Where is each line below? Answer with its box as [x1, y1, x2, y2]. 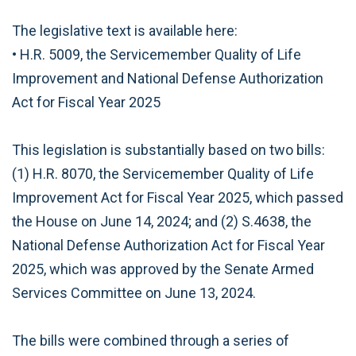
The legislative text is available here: [12, 21, 238, 39]
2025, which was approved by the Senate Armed [12, 260, 314, 277]
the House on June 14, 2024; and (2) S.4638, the [12, 212, 311, 230]
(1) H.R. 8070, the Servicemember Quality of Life [12, 164, 314, 182]
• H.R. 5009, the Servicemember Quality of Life [12, 45, 301, 63]
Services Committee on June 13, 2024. [12, 284, 256, 301]
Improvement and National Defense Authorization [12, 69, 323, 87]
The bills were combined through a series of [12, 331, 289, 349]
